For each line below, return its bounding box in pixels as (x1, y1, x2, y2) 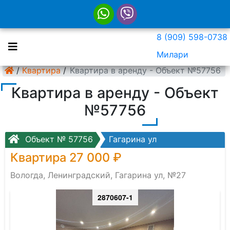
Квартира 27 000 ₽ (10, 150, 122, 165)
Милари (157, 49, 188, 60)
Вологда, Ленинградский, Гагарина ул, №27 (10, 170, 186, 180)
